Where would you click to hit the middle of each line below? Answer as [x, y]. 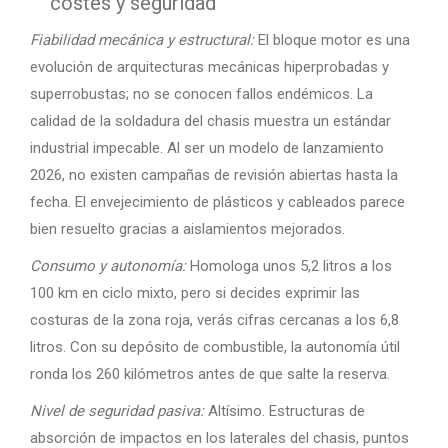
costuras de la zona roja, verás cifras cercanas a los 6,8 [214, 319]
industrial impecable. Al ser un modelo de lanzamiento [207, 147]
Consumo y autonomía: [108, 265]
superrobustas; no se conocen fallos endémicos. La [201, 93]
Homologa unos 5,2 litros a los [289, 265]
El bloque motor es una [332, 39]
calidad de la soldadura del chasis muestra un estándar [210, 120]
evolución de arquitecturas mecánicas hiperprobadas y [209, 66]
